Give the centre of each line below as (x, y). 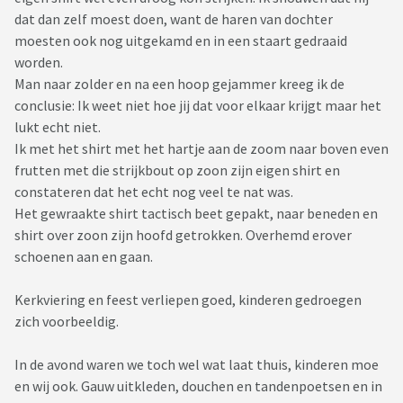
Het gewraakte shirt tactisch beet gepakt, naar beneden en (196, 214)
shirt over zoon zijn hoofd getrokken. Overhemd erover (183, 235)
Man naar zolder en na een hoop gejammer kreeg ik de (179, 84)
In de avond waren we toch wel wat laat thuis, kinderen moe (197, 365)
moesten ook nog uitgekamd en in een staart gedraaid (181, 41)
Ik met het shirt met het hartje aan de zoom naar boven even (201, 149)
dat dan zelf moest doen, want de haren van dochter (174, 19)
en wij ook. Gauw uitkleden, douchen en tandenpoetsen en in (198, 386)
